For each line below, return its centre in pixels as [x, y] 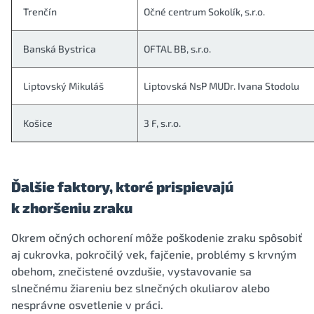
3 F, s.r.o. [162, 123]
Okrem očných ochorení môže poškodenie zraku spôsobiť [157, 237]
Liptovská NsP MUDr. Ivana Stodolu [221, 86]
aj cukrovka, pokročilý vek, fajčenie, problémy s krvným [154, 254]
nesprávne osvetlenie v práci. [87, 304]
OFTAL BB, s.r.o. [177, 48]
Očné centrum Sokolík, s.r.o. [204, 11]
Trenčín [40, 11]
